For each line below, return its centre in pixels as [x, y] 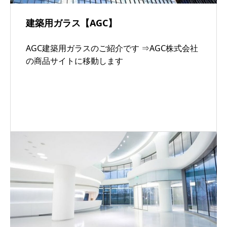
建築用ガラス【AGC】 [71, 23]
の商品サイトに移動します [74, 61]
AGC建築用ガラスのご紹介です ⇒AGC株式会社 [112, 48]
